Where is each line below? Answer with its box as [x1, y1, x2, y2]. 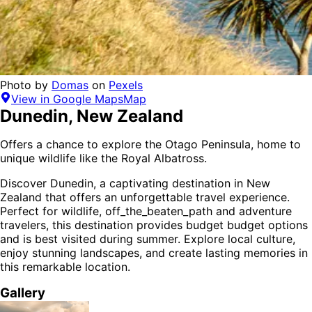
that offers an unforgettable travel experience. [42, 190, 290, 205]
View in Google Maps [11, 92, 123, 107]
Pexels [109, 78, 143, 93]
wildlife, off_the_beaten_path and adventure [61, 204, 292, 219]
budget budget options [186, 218, 308, 233]
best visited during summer [35, 232, 178, 247]
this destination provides [52, 218, 186, 233]
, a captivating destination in [93, 176, 247, 191]
